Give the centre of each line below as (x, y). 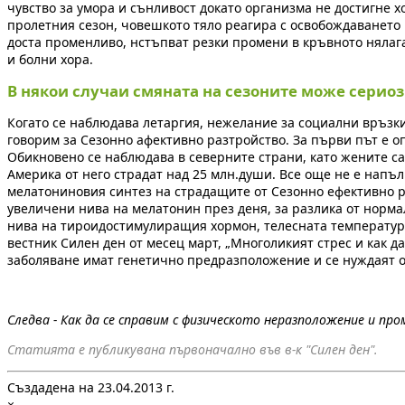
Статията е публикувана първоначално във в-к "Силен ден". (193, 350)
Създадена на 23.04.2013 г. (91, 388)
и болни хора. (50, 60)
